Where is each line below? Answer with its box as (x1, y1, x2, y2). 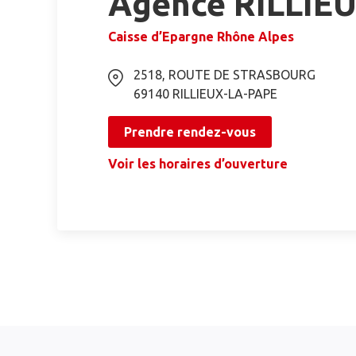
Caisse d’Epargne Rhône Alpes (108, 29, 294, 44)
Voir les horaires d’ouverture (108, 157, 288, 171)
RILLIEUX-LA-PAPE (172, 87, 277, 101)
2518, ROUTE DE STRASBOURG (133, 68, 315, 82)
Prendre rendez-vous (124, 125, 256, 139)
